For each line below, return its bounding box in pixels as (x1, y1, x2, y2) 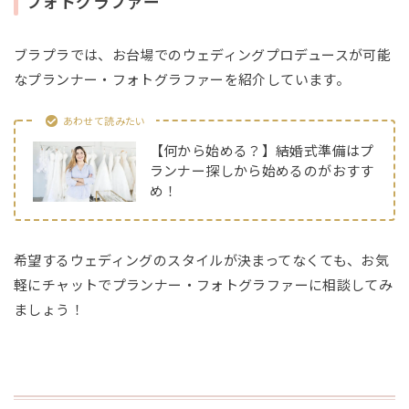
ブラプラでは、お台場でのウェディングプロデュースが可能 (14, 47, 392, 63)
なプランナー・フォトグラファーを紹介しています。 (14, 71, 350, 88)
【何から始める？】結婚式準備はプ (149, 143, 374, 160)
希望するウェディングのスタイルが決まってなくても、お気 (14, 253, 390, 269)
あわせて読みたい (62, 115, 146, 127)
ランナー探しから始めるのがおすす (149, 163, 374, 180)
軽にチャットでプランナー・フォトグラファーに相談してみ (14, 278, 393, 294)
